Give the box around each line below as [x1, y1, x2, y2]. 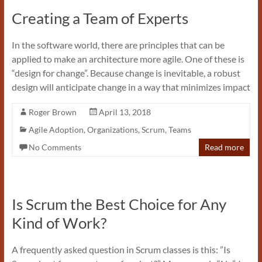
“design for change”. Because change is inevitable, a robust [11, 67, 240, 79]
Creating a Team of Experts [11, 9, 188, 28]
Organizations [87, 125, 138, 135]
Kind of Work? [11, 213, 106, 233]
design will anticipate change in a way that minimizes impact [11, 81, 250, 93]
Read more [205, 142, 244, 153]
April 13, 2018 [98, 107, 151, 118]
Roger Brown [28, 107, 77, 118]
